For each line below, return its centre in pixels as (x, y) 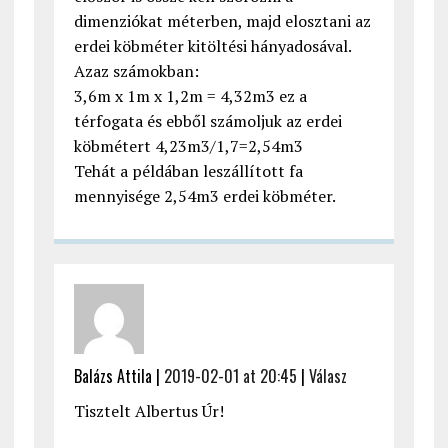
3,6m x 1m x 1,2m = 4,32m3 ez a (190, 96)
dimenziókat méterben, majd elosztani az (222, 21)
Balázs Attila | (118, 376)
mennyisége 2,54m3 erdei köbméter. (204, 196)
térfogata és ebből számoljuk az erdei (207, 121)
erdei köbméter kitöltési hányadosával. (212, 46)
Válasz (327, 376)
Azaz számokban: (136, 71)
